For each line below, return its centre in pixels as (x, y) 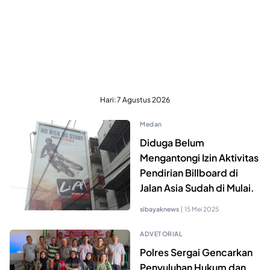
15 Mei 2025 (202, 209)
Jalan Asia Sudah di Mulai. (197, 187)
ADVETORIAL (161, 233)
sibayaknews (159, 209)
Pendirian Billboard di (189, 172)
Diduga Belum (172, 142)
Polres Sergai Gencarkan (196, 252)
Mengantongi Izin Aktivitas (199, 157)
